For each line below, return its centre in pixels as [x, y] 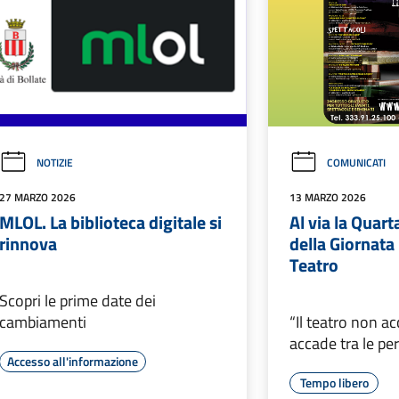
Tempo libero [334, 383]
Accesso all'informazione [72, 362]
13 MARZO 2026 [328, 198]
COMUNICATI [357, 163]
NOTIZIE [54, 163]
